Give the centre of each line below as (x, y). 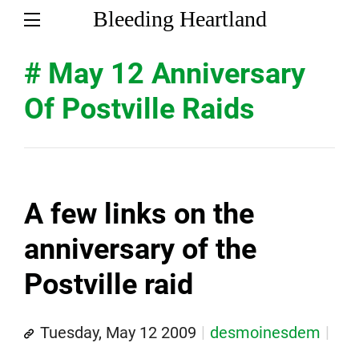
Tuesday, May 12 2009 (118, 333)
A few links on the (139, 214)
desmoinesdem (265, 333)
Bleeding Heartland (179, 19)
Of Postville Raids (139, 109)
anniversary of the (140, 249)
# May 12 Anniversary (165, 74)
